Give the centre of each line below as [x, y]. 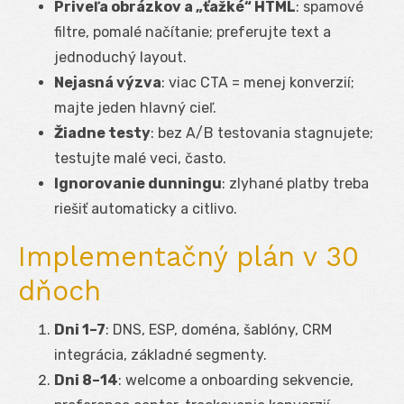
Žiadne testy [102, 133]
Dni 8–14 [86, 380]
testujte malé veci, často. [140, 158]
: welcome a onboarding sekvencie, [236, 380]
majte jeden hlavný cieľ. [135, 107]
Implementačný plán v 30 [188, 256]
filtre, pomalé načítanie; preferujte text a [193, 32]
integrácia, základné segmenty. [161, 354]
